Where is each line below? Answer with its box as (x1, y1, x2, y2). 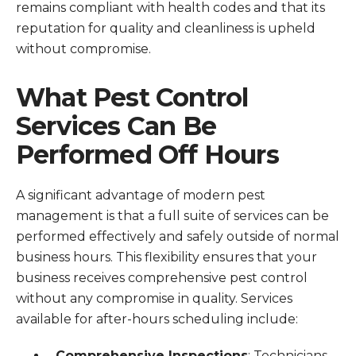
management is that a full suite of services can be (16, 208, 329, 223)
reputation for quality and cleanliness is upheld (16, 21, 315, 36)
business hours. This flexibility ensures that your (16, 250, 317, 265)
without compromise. (16, 41, 151, 56)
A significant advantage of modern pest (16, 188, 265, 203)
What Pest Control (16, 82, 249, 113)
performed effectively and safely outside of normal (16, 229, 339, 244)
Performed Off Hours (16, 139, 279, 170)
